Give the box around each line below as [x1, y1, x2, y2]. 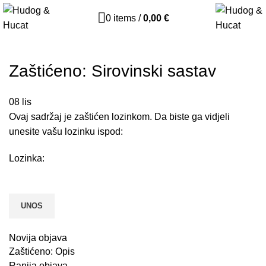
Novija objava [9, 233, 67, 243]
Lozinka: [9, 153, 45, 163]
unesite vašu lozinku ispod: [9, 126, 123, 137]
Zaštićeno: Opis [9, 246, 75, 256]
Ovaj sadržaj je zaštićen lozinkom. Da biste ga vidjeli [9, 112, 230, 122]
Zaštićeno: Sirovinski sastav [9, 62, 216, 80]
